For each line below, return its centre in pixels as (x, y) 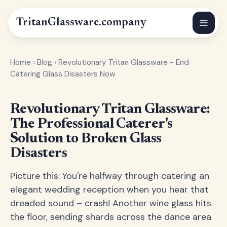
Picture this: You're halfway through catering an (110, 176)
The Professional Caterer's (91, 124)
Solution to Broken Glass (86, 139)
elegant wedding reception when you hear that (109, 190)
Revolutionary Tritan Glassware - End (124, 62)
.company (123, 23)
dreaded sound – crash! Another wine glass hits (111, 203)
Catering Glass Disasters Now (63, 74)
